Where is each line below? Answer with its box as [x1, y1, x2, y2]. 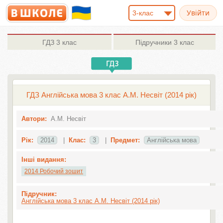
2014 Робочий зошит [24, 168, 83, 175]
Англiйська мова [146, 136, 197, 144]
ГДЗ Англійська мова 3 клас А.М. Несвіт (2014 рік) [26, 91, 197, 99]
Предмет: [110, 136, 140, 144]
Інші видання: [21, 156, 66, 163]
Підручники [135, 38, 172, 46]
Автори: [21, 115, 47, 122]
